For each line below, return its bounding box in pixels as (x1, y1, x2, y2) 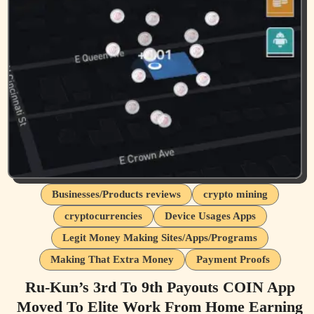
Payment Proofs (196, 253, 270, 265)
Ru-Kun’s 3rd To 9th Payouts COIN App (25, 278, 295, 296)
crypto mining (203, 188, 268, 200)
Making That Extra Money (50, 253, 174, 265)
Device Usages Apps (164, 210, 256, 221)
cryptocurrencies (64, 210, 142, 221)
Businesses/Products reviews (52, 188, 181, 200)
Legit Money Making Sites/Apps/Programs (62, 231, 257, 243)
